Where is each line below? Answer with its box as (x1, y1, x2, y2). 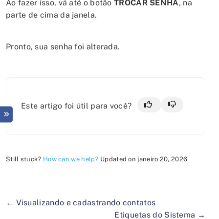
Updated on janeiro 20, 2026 (100, 155, 188, 163)
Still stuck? (6, 155, 43, 163)
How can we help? (43, 155, 99, 163)
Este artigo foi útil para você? (21, 101, 132, 110)
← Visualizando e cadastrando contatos (6, 198, 156, 207)
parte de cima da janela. (6, 10, 97, 20)
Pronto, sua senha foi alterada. (6, 42, 120, 51)
